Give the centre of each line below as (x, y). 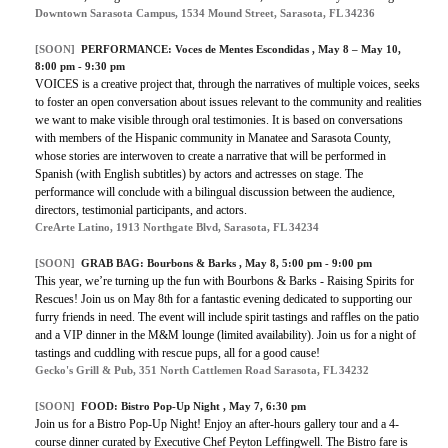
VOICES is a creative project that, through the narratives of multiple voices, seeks (227, 84)
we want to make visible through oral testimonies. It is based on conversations (219, 120)
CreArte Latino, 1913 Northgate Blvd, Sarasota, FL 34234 (177, 227)
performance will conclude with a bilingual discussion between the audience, (215, 192)
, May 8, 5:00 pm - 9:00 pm (305, 263)
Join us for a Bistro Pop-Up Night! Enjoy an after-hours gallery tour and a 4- (217, 424)
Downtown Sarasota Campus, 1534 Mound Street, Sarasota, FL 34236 (205, 13)
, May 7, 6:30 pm (264, 406)
